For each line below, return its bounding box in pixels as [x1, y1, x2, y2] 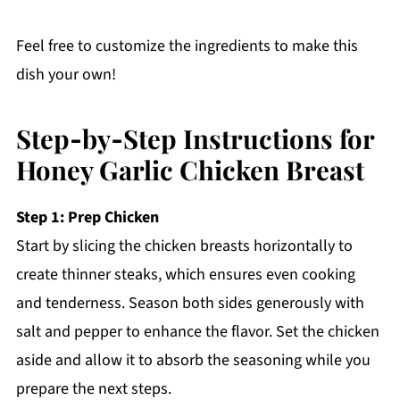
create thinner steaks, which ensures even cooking [15, 263, 355, 287]
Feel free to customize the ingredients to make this [15, 35, 358, 58]
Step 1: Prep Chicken [15, 206, 159, 229]
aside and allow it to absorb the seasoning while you [15, 349, 371, 372]
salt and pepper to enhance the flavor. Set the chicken [15, 321, 379, 344]
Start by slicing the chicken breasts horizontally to [15, 235, 353, 258]
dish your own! [15, 63, 116, 87]
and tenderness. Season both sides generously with [15, 292, 364, 315]
